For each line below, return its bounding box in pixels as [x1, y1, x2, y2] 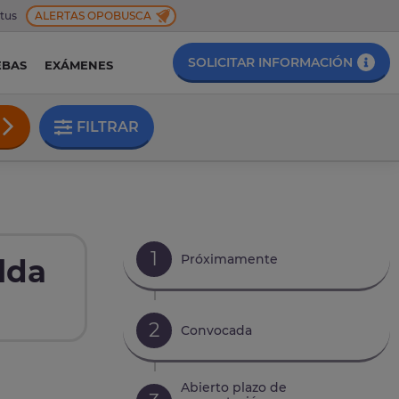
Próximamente [181, 250, 278, 267]
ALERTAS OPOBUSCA [35, 8, 151, 22]
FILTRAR [77, 118, 140, 136]
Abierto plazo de [181, 379, 287, 395]
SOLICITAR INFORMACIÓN [188, 54, 353, 70]
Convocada [181, 322, 252, 338]
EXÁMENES [44, 58, 113, 73]
